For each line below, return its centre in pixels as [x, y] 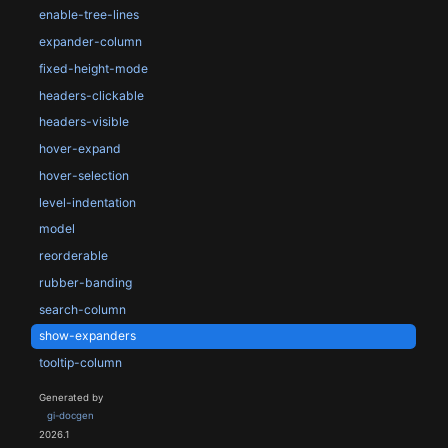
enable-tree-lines [88, 15]
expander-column [90, 41]
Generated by [70, 398]
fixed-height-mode [93, 68]
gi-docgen [70, 415]
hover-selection [83, 175]
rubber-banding [85, 282]
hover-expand [79, 149]
